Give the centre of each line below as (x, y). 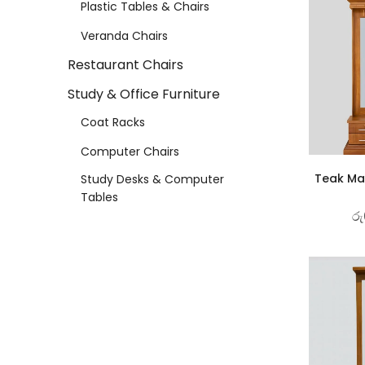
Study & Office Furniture (144, 94)
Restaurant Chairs (125, 64)
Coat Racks (113, 122)
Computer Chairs (130, 151)
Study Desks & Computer (152, 179)
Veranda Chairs (124, 35)
